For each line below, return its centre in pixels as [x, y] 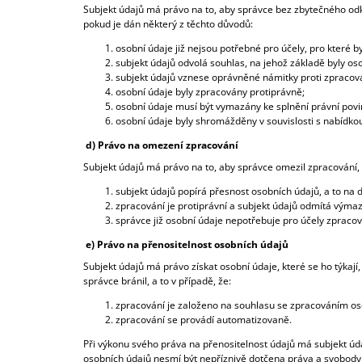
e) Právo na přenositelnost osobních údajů [188, 245]
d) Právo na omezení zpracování [163, 145]
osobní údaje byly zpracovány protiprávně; [211, 92]
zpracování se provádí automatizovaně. [205, 320]
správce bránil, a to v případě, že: [158, 281]
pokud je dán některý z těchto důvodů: [169, 24]
